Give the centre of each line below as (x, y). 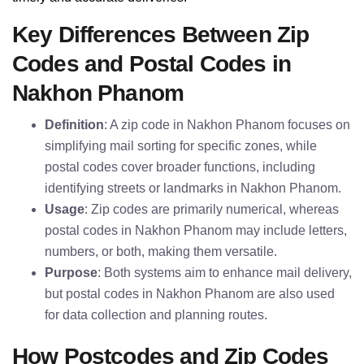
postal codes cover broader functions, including (180, 167)
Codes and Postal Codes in (152, 64)
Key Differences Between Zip (161, 35)
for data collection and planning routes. (156, 315)
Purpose (71, 273)
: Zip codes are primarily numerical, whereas (212, 209)
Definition (74, 125)
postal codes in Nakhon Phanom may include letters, (196, 230)
